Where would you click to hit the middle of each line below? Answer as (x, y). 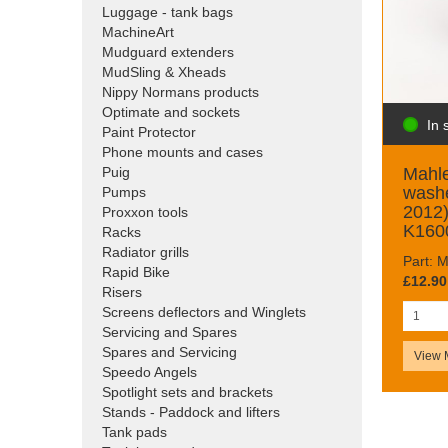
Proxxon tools (145, 212)
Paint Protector (149, 132)
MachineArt (138, 32)
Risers (122, 292)
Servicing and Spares (169, 332)
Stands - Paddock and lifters (191, 412)
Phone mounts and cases (182, 152)
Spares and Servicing (169, 352)
